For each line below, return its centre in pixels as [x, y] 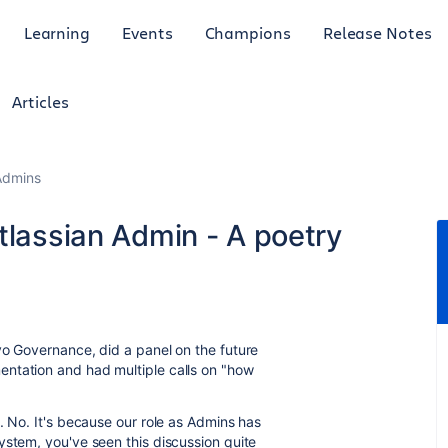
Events [147, 32]
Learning [57, 32]
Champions [247, 32]
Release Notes [377, 32]
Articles [40, 101]
